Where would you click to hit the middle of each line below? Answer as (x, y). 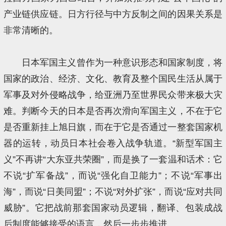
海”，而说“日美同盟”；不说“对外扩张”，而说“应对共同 (113, 191)
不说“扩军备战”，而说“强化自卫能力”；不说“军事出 (113, 175)
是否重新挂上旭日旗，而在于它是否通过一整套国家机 (113, 127)
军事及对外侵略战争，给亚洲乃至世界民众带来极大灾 (113, 95)
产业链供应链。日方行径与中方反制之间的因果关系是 (113, 14)
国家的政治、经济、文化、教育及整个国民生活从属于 (113, 78)
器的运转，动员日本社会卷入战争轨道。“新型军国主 (113, 143)
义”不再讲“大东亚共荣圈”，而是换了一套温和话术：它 (113, 159)
